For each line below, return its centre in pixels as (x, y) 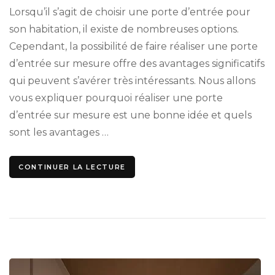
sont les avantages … (59, 132)
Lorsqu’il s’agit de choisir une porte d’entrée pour (130, 12)
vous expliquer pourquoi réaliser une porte (116, 98)
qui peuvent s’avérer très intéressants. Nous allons (132, 80)
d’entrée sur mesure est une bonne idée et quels (130, 115)
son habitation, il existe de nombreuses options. (124, 29)
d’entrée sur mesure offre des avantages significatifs (137, 63)
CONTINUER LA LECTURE (72, 167)
